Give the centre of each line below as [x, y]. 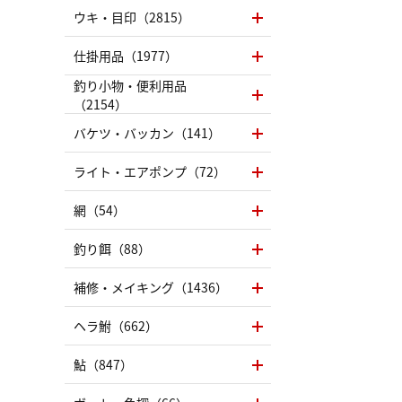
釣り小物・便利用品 [130, 85]
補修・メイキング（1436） [151, 287]
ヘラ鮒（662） [116, 326]
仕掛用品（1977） [126, 56]
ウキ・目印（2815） [132, 17]
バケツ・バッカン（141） [147, 133]
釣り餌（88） [112, 249]
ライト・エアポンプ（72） [150, 171]
